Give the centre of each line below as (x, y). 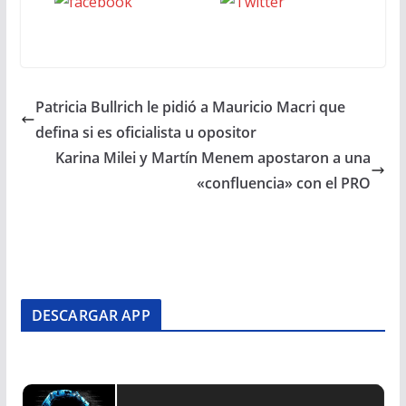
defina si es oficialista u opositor (145, 132)
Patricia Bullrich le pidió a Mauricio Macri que (190, 107)
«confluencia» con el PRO (284, 183)
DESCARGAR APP (91, 315)
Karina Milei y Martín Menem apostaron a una (213, 158)
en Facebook (125, 27)
